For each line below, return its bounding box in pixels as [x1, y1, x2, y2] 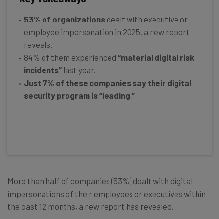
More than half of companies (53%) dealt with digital [7, 175, 193, 186]
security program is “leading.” [24, 90, 135, 100]
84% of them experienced [24, 52, 118, 62]
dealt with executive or [105, 14, 188, 24]
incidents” [24, 65, 62, 75]
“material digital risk [118, 52, 194, 62]
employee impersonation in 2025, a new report [24, 26, 190, 37]
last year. [62, 65, 96, 75]
